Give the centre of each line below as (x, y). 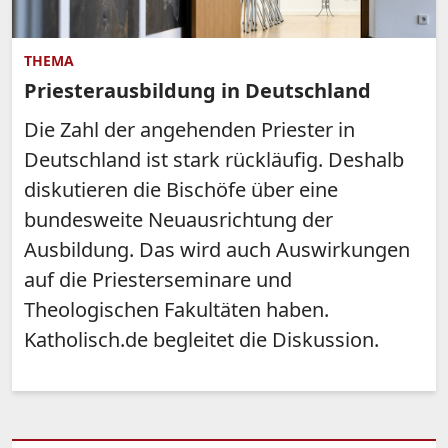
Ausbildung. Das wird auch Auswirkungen (217, 249)
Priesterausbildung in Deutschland (197, 90)
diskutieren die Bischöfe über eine (181, 189)
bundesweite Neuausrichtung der (178, 219)
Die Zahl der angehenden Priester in (189, 129)
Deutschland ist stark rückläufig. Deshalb (214, 159)
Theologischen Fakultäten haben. (176, 309)
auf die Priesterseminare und (158, 279)
